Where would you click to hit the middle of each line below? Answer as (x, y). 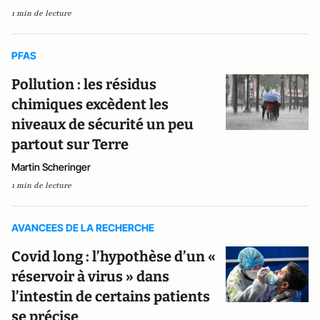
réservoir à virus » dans (90, 276)
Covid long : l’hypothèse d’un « (114, 256)
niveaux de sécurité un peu (102, 124)
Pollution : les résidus (84, 84)
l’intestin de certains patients (111, 296)
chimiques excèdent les (90, 104)
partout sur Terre (70, 144)
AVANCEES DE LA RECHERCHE (83, 227)
